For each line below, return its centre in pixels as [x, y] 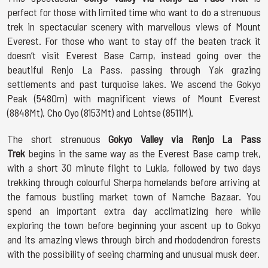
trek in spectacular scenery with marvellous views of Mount [134, 26]
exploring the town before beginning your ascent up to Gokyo [134, 225]
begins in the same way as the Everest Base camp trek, [145, 153]
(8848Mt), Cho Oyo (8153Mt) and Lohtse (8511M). [100, 112]
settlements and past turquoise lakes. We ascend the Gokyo [134, 84]
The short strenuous [58, 139]
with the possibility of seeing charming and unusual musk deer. [133, 254]
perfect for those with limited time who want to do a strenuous [134, 12]
